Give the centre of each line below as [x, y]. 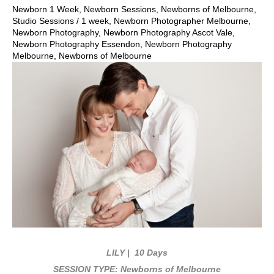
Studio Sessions [43, 21]
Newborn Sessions [120, 9]
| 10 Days [146, 253]
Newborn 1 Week [46, 9]
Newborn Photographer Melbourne [181, 21]
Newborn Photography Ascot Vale [168, 32]
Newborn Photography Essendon [76, 44]
